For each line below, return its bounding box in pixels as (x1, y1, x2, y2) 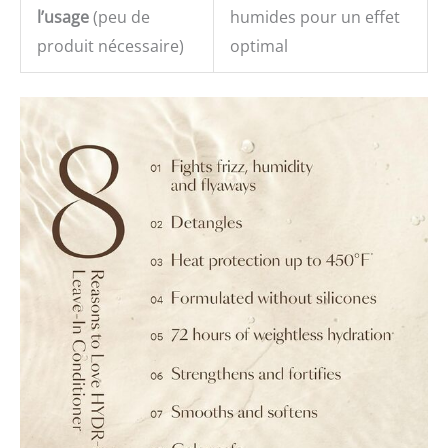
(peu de (89, 6, 150, 29)
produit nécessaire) (37, 35, 184, 58)
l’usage (37, 6, 89, 29)
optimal (230, 35, 288, 58)
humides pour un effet (230, 6, 400, 29)
